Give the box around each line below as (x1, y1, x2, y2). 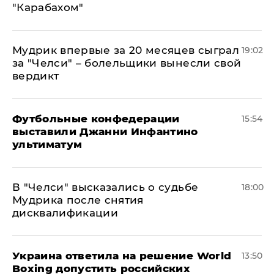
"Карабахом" (12, 1, 84, 13)
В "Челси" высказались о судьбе (12, 181, 199, 193)
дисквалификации (12, 207, 119, 219)
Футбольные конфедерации (12, 113, 180, 125)
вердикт (12, 70, 59, 82)
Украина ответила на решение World (12, 250, 232, 262)
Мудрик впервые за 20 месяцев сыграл (12, 44, 239, 56)
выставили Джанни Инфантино (12, 125, 198, 138)
